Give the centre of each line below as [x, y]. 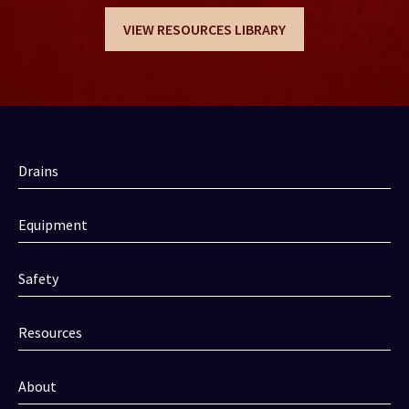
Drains [38, 171]
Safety [38, 279]
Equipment [53, 225]
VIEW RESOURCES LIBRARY [204, 30]
